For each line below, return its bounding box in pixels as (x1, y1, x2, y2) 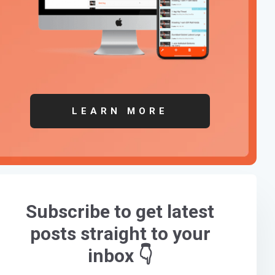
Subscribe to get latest (26, 200, 215, 222)
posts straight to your (29, 222, 211, 244)
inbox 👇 (87, 244, 153, 266)
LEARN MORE (72, 105, 169, 117)
